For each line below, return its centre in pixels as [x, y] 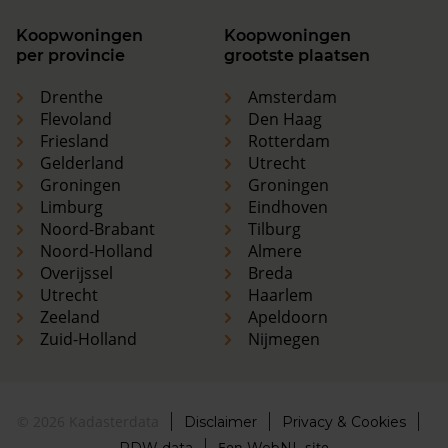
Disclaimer [220, 422]
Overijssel [76, 273]
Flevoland [76, 119]
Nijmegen [284, 339]
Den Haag [285, 119]
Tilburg [274, 229]
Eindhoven [288, 207]
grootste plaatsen [297, 56]
